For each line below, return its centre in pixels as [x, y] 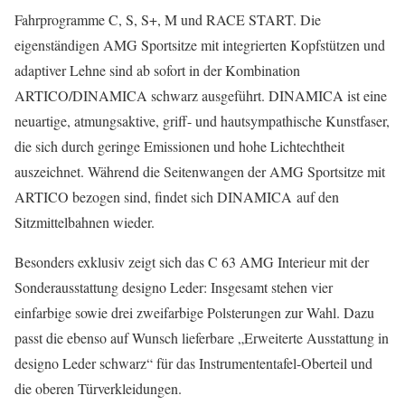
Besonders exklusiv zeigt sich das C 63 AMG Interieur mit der [192, 262]
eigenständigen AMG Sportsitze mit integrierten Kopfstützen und [200, 45]
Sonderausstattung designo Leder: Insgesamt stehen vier [174, 287]
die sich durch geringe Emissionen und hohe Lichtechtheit [179, 146]
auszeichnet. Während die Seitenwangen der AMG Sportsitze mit [200, 171]
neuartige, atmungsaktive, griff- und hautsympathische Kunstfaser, [202, 121]
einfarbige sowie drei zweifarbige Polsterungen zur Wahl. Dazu [194, 312]
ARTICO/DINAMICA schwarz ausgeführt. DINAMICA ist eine [201, 95]
